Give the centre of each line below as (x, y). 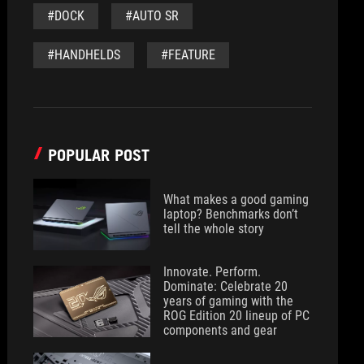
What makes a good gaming (236, 199)
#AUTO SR (152, 16)
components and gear (221, 330)
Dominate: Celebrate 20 (226, 286)
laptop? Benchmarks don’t (231, 214)
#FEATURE (188, 55)
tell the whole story (214, 229)
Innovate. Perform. (212, 272)
